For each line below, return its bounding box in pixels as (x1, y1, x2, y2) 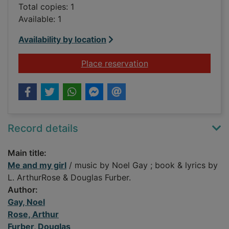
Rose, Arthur (8, 209, 59, 220)
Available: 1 (18, 14, 61, 25)
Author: (8, 185, 38, 195)
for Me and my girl (147, 58, 219, 68)
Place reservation (81, 58, 148, 69)
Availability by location (18, 34, 106, 45)
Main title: (8, 148, 47, 158)
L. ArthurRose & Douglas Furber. (8, 172, 131, 183)
